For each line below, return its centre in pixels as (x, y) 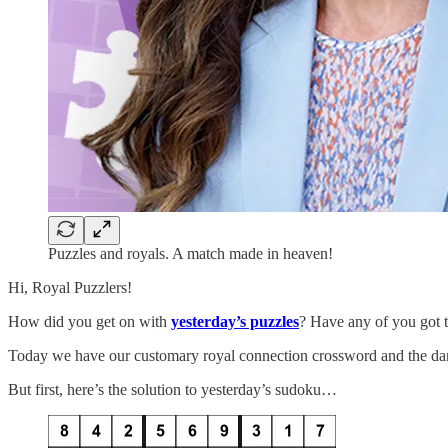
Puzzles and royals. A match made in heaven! (190, 253)
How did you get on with (89, 321)
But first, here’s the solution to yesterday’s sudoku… (172, 389)
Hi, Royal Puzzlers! (70, 287)
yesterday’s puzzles (235, 321)
